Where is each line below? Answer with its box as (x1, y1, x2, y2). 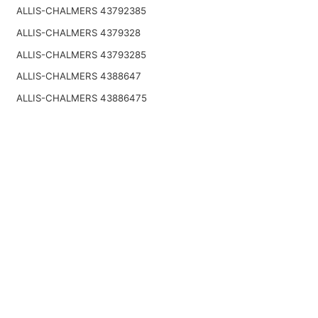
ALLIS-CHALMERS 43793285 (16, 48, 146, 60)
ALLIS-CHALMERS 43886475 (16, 92, 147, 104)
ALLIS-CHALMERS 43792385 (16, 5, 146, 17)
